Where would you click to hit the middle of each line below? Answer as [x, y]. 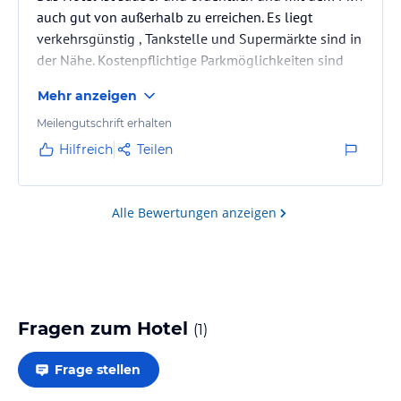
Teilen [155, 149]
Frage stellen [98, 369]
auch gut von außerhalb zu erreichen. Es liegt [175, 17]
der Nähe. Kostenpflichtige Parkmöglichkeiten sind [190, 60]
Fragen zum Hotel [106, 328]
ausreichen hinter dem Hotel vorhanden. [160, 81]
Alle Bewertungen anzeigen [194, 212]
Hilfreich [86, 149]
